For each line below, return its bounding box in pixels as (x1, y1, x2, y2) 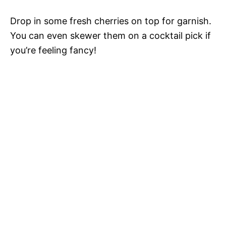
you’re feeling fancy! (10, 44, 96, 55)
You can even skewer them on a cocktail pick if (10, 30, 211, 41)
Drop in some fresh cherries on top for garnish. (10, 15, 211, 26)
